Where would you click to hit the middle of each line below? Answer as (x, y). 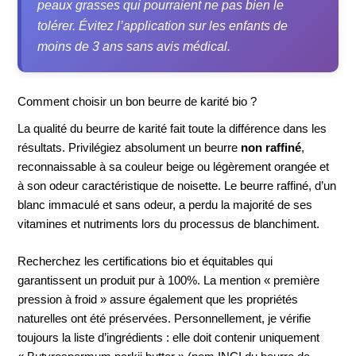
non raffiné (271, 148)
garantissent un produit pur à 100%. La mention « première (169, 281)
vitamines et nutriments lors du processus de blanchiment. (169, 224)
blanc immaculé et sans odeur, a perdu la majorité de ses (165, 205)
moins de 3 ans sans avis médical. (134, 46)
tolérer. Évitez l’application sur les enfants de (163, 25)
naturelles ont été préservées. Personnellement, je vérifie (164, 319)
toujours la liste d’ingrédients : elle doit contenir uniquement (169, 338)
